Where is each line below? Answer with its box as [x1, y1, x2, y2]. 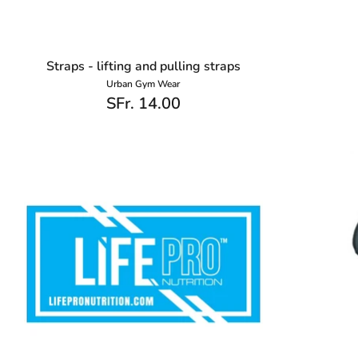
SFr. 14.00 [105, 93, 181, 115]
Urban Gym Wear [106, 78, 181, 91]
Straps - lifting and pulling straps [46, 58, 241, 76]
